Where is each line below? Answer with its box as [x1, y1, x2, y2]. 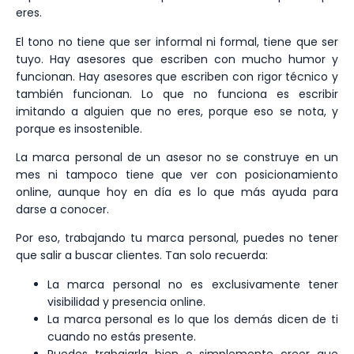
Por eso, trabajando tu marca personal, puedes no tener [16, 230, 338, 247]
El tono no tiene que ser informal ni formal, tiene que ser [16, 33, 338, 50]
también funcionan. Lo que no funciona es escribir [16, 85, 338, 102]
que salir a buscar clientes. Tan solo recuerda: [16, 247, 268, 264]
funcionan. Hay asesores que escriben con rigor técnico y [16, 68, 338, 85]
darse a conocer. [16, 201, 109, 217]
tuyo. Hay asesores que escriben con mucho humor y [16, 51, 338, 67]
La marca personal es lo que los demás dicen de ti [47, 311, 338, 327]
